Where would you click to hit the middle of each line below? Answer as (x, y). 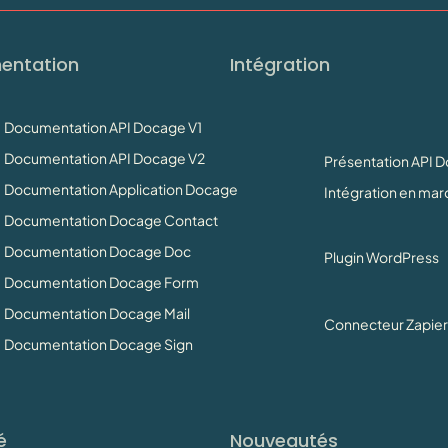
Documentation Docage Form (101, 281)
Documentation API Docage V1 (102, 126)
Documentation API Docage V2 (104, 157)
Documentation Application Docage (120, 188)
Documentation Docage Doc (97, 250)
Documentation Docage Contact (110, 219)
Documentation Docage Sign (98, 343)
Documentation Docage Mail (96, 312)
